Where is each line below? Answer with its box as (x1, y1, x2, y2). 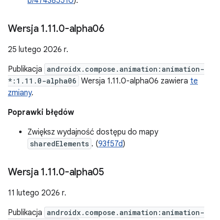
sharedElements (30, 139, 89, 148)
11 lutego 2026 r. (8, 188, 66, 198)
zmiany (8, 88, 31, 98)
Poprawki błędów (8, 108, 74, 117)
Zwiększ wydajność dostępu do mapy (27, 127, 158, 137)
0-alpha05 (58, 166, 104, 178)
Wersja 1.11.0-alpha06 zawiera (79, 76, 190, 86)
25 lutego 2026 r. (8, 45, 68, 55)
